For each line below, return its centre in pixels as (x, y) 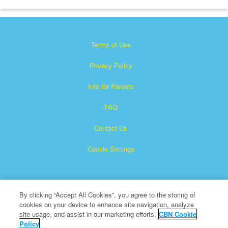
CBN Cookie (178, 214)
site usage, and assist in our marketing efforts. (88, 214)
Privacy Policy (111, 65)
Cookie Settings (111, 149)
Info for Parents (111, 86)
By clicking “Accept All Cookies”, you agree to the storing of (108, 195)
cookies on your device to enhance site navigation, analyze (107, 204)
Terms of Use (111, 44)
